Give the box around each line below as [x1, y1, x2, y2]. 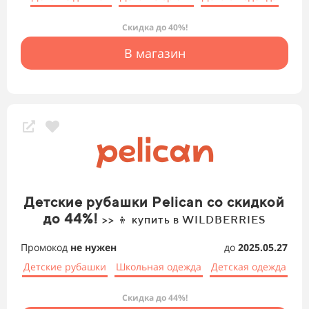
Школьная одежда [115, 260, 201, 274]
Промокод [21, 241, 70, 255]
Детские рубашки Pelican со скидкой [24, 194, 285, 210]
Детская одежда [210, 260, 286, 274]
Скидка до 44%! [121, 292, 188, 304]
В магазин [123, 45, 186, 62]
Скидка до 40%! [121, 21, 188, 34]
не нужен [70, 241, 117, 255]
